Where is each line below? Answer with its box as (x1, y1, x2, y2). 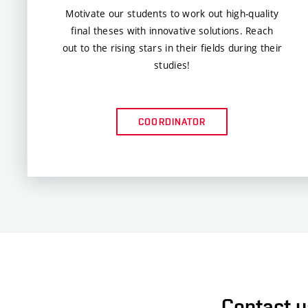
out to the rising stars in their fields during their (62, 41, 283, 54)
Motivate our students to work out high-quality (65, 6, 279, 20)
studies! (154, 58, 190, 71)
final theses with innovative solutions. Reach (71, 23, 274, 37)
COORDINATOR (138, 115, 206, 127)
